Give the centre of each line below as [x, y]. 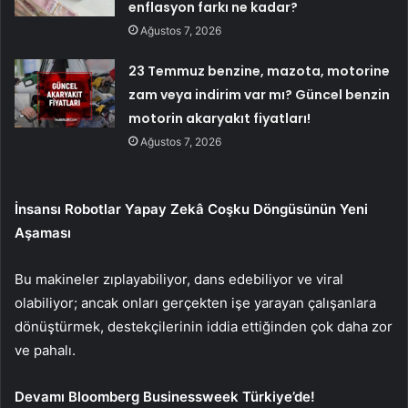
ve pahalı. [45, 351]
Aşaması [43, 233]
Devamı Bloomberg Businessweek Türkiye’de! [165, 397]
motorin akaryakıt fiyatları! [220, 119]
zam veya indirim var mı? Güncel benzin [260, 95]
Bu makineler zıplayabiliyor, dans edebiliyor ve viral [179, 280]
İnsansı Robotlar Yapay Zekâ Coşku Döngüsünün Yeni [191, 209]
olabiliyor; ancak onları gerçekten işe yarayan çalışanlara [195, 303]
